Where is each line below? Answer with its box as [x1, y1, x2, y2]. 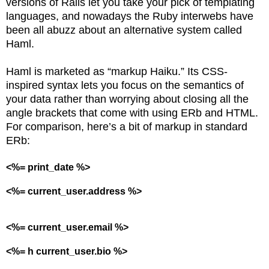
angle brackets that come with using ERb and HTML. [6, 106, 258, 119]
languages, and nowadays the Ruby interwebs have [6, 10, 253, 22]
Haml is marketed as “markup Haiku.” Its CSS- [6, 65, 228, 77]
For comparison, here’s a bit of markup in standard [6, 120, 247, 133]
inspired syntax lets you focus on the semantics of [6, 79, 244, 91]
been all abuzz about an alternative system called [6, 23, 242, 36]
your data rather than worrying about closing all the [6, 92, 249, 105]
